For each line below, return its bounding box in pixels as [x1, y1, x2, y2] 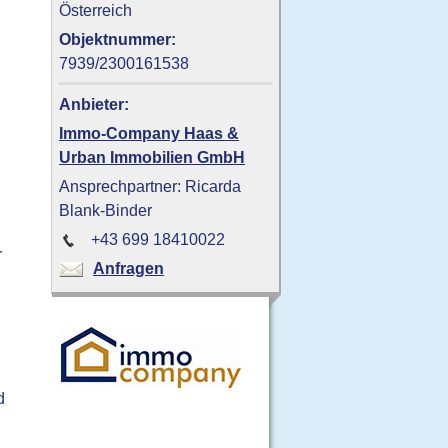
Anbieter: [59, 95, 130, 114]
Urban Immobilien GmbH [59, 148, 246, 167]
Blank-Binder [59, 201, 153, 220]
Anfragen [93, 259, 165, 278]
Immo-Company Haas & [59, 124, 240, 143]
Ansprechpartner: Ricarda [59, 177, 242, 196]
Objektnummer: [59, 30, 177, 49]
